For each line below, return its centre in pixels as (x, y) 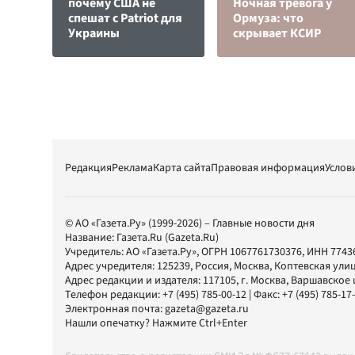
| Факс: (264, 295)
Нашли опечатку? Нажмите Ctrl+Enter (156, 323)
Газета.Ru (139, 238)
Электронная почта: (115, 309)
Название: (91, 238)
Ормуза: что (268, 18)
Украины (94, 33)
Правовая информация (268, 168)
